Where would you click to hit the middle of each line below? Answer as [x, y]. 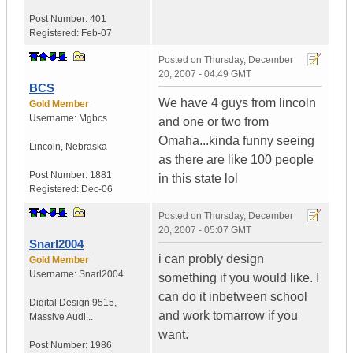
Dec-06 [97, 190]
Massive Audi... [61, 317]
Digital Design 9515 [72, 303]
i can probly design [211, 259]
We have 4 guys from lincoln [237, 103]
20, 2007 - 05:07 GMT [205, 230]
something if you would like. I [239, 278]
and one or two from [214, 122]
